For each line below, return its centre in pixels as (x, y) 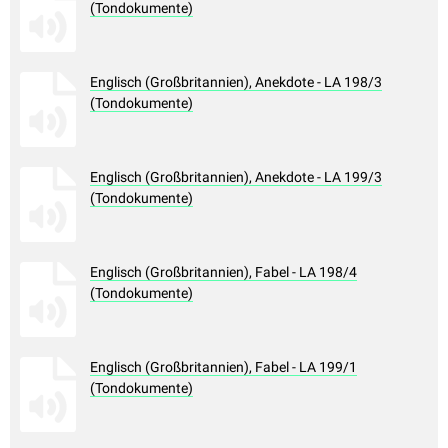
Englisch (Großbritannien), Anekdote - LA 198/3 (236, 82)
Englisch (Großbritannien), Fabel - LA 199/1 (223, 367)
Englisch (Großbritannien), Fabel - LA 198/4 (223, 272)
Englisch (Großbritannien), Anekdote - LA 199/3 (236, 177)
